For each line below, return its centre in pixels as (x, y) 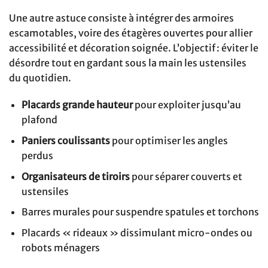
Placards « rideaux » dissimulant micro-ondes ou (137, 232)
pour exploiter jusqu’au (187, 105)
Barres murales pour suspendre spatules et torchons (140, 212)
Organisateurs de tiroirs (75, 176)
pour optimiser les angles (169, 140)
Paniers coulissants (66, 140)
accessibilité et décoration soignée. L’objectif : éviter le (134, 48)
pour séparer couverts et (186, 176)
